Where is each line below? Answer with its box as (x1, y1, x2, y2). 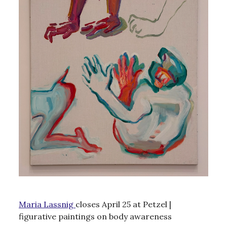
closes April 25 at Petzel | (75, 199, 171, 210)
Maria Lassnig (19, 199, 75, 210)
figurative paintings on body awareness (19, 211, 172, 222)
